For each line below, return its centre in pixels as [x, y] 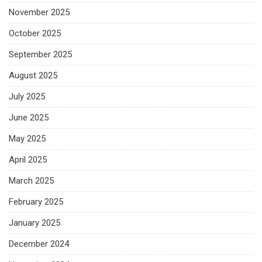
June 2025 [29, 117]
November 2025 [39, 12]
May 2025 [27, 138]
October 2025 [35, 33]
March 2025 [31, 180]
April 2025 [28, 159]
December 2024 [39, 244]
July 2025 [27, 96]
